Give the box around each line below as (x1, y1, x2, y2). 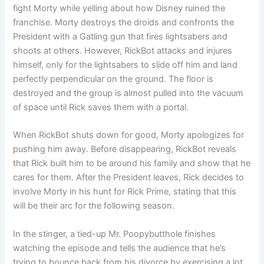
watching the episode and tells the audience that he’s (13, 242, 226, 253)
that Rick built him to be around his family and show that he (13, 158, 251, 169)
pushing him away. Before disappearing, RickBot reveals (13, 144, 237, 155)
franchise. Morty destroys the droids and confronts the (13, 17, 235, 28)
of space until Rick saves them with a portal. (13, 102, 189, 113)
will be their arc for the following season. (13, 200, 175, 212)
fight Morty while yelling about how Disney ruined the (13, 3, 226, 14)
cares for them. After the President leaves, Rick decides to (13, 172, 245, 183)
